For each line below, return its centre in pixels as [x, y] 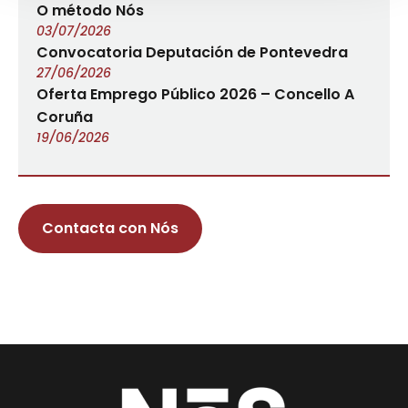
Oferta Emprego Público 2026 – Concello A [195, 94]
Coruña [65, 117]
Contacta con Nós [110, 228]
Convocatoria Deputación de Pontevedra [192, 52]
